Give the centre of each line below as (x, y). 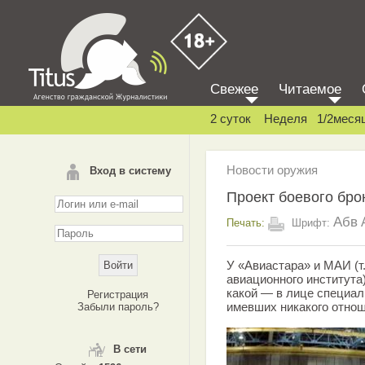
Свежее (234, 89)
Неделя (286, 119)
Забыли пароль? (118, 307)
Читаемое (310, 89)
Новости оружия (272, 170)
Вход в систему (130, 171)
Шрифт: (311, 222)
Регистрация (118, 295)
